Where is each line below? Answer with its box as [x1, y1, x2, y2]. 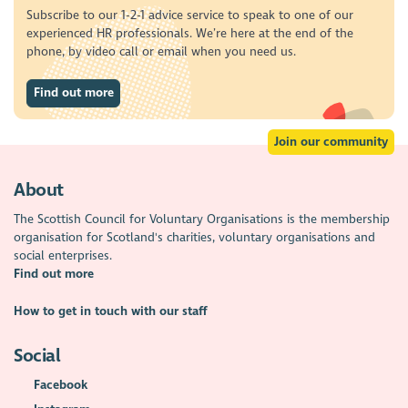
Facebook [33, 376, 87, 393]
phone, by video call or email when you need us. [25, 43, 296, 59]
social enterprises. [14, 248, 113, 264]
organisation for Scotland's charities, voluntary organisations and [14, 229, 376, 246]
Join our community [273, 133, 388, 149]
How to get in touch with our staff [14, 302, 209, 319]
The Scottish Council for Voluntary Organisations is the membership [14, 211, 391, 228]
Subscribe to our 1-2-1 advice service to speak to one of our [25, 6, 353, 23]
